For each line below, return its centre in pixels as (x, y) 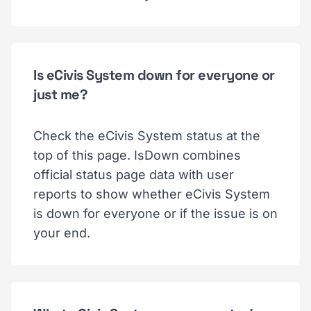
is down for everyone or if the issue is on (155, 213)
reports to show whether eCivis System (152, 194)
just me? (60, 94)
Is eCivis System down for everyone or (154, 75)
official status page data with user (134, 174)
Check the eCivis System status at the (147, 135)
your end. (62, 233)
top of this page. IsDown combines (137, 155)
